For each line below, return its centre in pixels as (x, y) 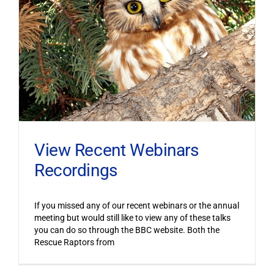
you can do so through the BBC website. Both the (127, 230)
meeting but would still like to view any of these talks (132, 217)
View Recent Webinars (116, 150)
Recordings (76, 170)
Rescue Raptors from (74, 242)
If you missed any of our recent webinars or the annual (136, 205)
